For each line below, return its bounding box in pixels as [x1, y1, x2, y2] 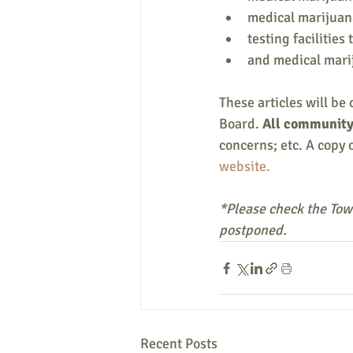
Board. [219, 115, 262, 132]
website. [219, 158, 270, 175]
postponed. [219, 221, 287, 239]
